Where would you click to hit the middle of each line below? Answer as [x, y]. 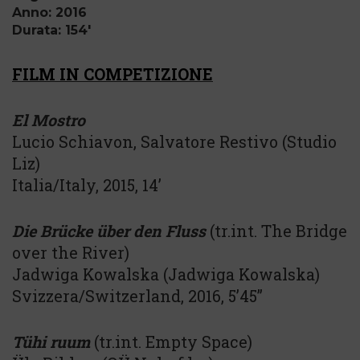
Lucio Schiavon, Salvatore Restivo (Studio [174, 141]
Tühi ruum [51, 342]
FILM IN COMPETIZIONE [112, 74]
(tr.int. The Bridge [278, 231]
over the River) [71, 252]
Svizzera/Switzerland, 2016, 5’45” [137, 296]
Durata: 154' [51, 30]
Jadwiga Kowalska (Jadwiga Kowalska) [166, 274]
